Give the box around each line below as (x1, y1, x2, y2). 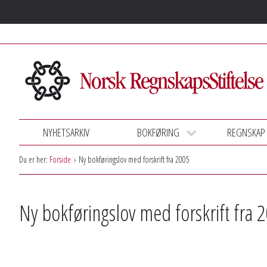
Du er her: (19, 154, 48, 165)
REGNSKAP (227, 125, 265, 139)
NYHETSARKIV (43, 125, 89, 139)
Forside (49, 154, 71, 165)
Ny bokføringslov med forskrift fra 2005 (79, 154, 190, 165)
